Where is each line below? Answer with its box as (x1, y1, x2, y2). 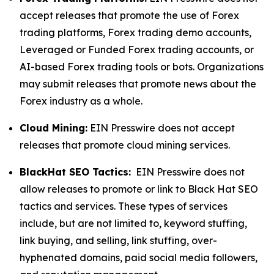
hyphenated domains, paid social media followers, (20, 251, 257, 264)
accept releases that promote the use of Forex (20, 9, 239, 21)
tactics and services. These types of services (20, 200, 228, 212)
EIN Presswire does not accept (87, 122, 235, 134)
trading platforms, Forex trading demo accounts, (20, 26, 251, 39)
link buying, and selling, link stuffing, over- (20, 234, 217, 246)
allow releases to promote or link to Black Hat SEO (20, 183, 258, 195)
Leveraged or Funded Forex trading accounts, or (20, 43, 254, 56)
